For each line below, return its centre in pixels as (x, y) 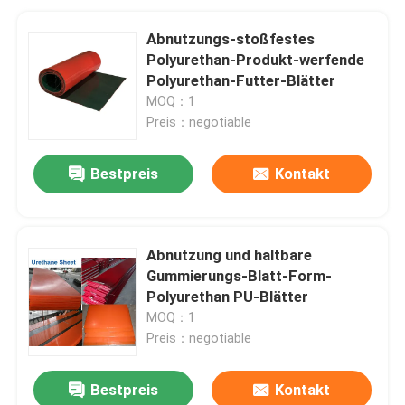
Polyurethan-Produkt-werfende (256, 59)
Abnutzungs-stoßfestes (231, 38)
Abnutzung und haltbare (230, 254)
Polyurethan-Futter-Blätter (243, 80)
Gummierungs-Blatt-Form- (240, 275)
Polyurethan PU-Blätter (228, 296)
